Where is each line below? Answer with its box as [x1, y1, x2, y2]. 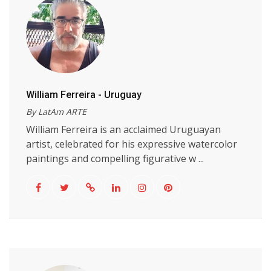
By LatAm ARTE [26, 106, 87, 117]
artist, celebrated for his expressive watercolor [26, 137, 237, 151]
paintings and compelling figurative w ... [26, 152, 204, 165]
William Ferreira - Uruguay [26, 89, 142, 100]
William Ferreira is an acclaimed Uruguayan [26, 123, 221, 136]
